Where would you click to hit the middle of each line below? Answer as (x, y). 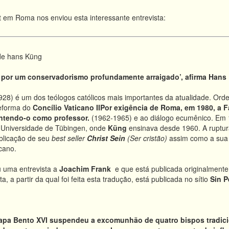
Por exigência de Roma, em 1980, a (162, 107)
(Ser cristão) (148, 138)
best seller (68, 138)
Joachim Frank (86, 169)
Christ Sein (107, 138)
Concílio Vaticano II (66, 107)
